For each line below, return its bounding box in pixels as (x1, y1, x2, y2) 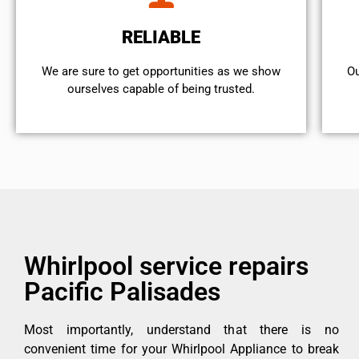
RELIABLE (122, 27, 201, 48)
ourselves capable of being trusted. (67, 82, 256, 97)
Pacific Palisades (24, 276, 220, 308)
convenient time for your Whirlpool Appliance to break (24, 341, 339, 357)
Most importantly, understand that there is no (24, 322, 339, 338)
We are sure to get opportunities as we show (42, 64, 281, 79)
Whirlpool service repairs (24, 251, 309, 282)
